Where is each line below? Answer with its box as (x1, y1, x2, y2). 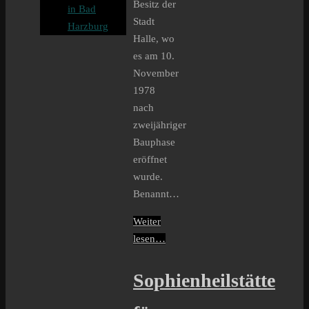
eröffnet (133, 154, 167, 166)
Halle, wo (133, 33, 175, 45)
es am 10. (133, 50, 175, 62)
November (133, 68, 179, 79)
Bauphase (133, 137, 175, 148)
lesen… (133, 233, 166, 245)
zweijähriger (133, 119, 186, 131)
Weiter (133, 216, 161, 228)
